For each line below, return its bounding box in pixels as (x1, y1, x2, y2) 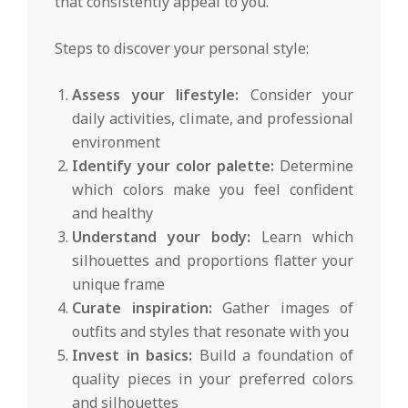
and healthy (72, 202, 154, 223)
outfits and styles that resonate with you (72, 321, 350, 342)
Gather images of (211, 297, 353, 318)
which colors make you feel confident (72, 178, 353, 199)
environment (72, 131, 161, 152)
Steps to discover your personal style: (55, 37, 309, 58)
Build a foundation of (192, 344, 353, 365)
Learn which (250, 226, 353, 247)
